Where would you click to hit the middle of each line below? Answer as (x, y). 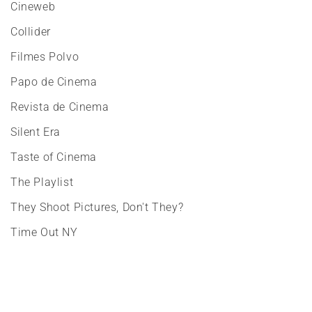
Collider (31, 32)
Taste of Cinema (54, 157)
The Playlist (42, 182)
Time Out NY (44, 233)
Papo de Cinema (54, 82)
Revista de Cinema (60, 107)
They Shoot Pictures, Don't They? (97, 208)
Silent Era (36, 132)
